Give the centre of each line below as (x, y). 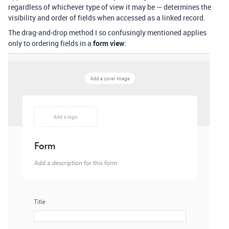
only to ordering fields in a (51, 43)
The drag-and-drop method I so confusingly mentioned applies (107, 33)
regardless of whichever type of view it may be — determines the (110, 7)
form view (109, 43)
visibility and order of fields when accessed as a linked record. (107, 18)
